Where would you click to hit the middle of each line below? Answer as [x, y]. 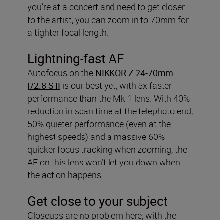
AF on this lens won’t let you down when [104, 162]
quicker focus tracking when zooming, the [107, 150]
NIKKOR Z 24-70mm [134, 73]
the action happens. [65, 175]
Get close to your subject [98, 201]
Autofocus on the [61, 73]
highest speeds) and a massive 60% [96, 137]
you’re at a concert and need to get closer [106, 7]
